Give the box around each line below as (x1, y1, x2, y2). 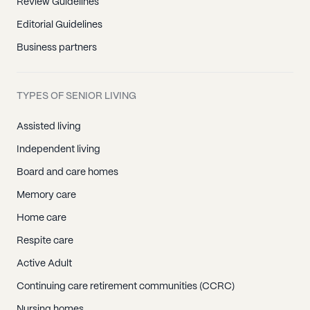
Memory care (17, 190, 76, 200)
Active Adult (17, 259, 72, 268)
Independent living (17, 145, 100, 154)
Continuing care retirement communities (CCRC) (17, 282, 235, 291)
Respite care (17, 236, 73, 246)
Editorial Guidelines (17, 20, 102, 30)
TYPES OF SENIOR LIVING (17, 91, 136, 101)
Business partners (17, 43, 97, 53)
